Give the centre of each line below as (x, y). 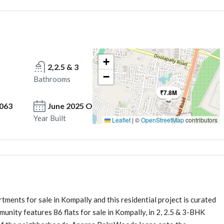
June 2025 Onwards (84, 106)
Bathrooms (52, 79)
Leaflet (120, 120)
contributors (200, 120)
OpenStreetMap (162, 120)
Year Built (50, 118)
